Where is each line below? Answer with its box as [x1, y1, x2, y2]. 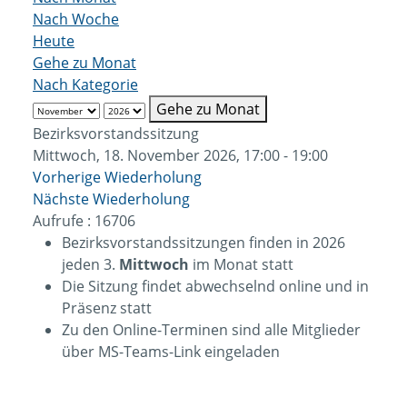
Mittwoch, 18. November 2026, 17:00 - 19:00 [33, 145, 328, 166]
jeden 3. [62, 254, 119, 275]
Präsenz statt [62, 298, 152, 319]
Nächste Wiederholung [33, 189, 190, 210]
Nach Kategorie [33, 74, 138, 95]
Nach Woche [33, 9, 119, 30]
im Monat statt [189, 254, 293, 275]
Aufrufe [33, 211, 84, 232]
